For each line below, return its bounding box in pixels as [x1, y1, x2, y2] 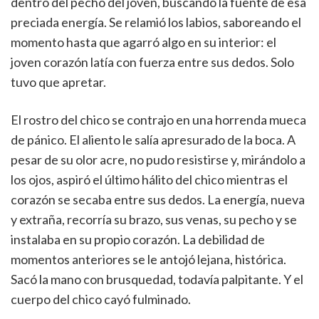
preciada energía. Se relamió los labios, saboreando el [11, 14, 301, 30]
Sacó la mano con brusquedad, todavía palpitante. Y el [11, 271, 303, 287]
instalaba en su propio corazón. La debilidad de [11, 231, 265, 247]
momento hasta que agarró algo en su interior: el [11, 34, 276, 50]
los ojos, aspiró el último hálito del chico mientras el [11, 172, 288, 187]
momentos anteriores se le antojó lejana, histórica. [11, 251, 286, 267]
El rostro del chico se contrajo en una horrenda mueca [11, 112, 306, 127]
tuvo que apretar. [11, 74, 106, 90]
